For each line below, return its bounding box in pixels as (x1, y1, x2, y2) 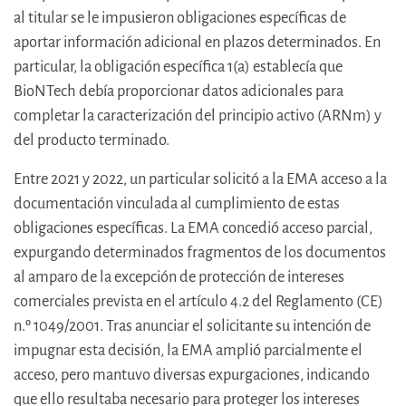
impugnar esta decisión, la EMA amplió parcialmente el (14, 342, 362, 360)
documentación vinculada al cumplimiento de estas (14, 195, 340, 213)
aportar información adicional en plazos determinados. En (14, 34, 381, 52)
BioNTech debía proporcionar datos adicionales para (14, 82, 343, 101)
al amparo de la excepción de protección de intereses (14, 268, 344, 286)
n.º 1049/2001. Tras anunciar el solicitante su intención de (14, 317, 371, 335)
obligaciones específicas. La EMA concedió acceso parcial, (14, 219, 372, 237)
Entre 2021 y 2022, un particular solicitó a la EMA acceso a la (14, 170, 387, 188)
